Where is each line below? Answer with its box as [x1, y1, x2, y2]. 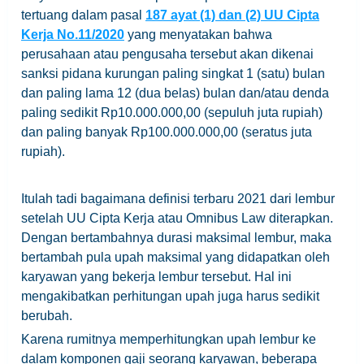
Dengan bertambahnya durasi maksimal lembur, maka [21, 231, 331, 245]
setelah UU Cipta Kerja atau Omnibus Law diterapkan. [21, 211, 333, 226]
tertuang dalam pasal [21, 8, 145, 23]
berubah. [21, 309, 72, 323]
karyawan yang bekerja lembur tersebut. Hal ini [21, 270, 292, 284]
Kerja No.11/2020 [21, 28, 124, 42]
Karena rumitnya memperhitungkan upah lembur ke [21, 332, 316, 347]
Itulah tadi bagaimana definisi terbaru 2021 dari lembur [21, 192, 335, 206]
